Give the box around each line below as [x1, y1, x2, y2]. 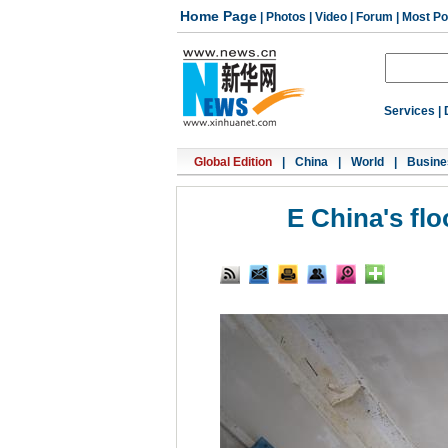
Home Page [180, 8, 257, 24]
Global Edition [194, 155, 272, 169]
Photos [266, 10, 306, 24]
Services [384, 104, 435, 118]
